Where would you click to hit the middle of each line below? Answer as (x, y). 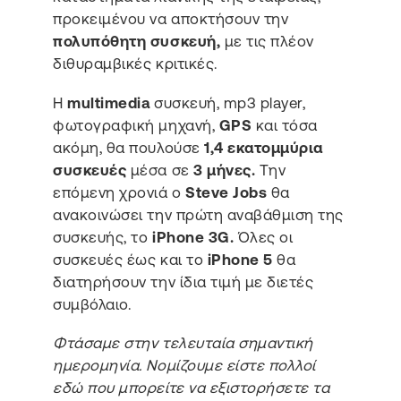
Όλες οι (264, 237)
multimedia (109, 102)
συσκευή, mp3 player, (228, 102)
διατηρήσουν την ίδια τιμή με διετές (183, 282)
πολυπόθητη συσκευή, (137, 42)
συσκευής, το (102, 237)
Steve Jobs (226, 192)
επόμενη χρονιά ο (119, 192)
